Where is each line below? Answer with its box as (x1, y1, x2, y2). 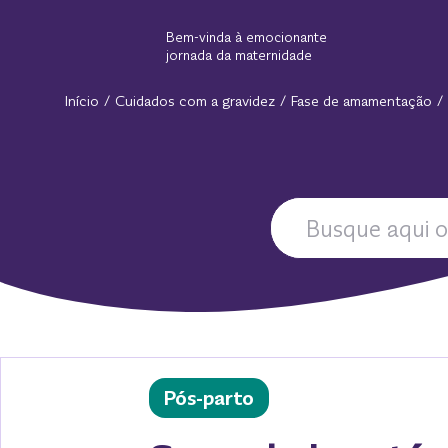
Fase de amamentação (291, 92, 432, 110)
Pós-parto (163, 386, 254, 410)
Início (65, 92, 99, 110)
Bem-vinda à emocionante (166, 28, 327, 46)
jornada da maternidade (166, 46, 312, 64)
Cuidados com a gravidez (115, 92, 275, 110)
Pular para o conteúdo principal (25, 12, 210, 27)
